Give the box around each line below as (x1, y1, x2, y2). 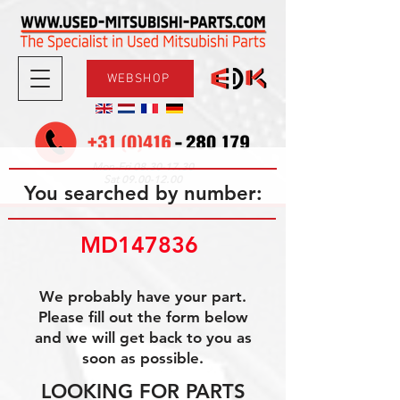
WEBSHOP (106, 71, 171, 87)
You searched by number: (23, 181, 262, 205)
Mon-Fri (92, 160, 133, 173)
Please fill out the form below (37, 308, 248, 326)
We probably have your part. (39, 287, 246, 305)
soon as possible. (82, 349, 204, 367)
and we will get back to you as (34, 329, 252, 346)
